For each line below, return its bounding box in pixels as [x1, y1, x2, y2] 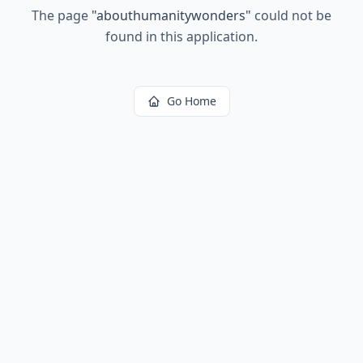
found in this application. [105, 28, 258, 45]
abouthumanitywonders [96, 6, 246, 24]
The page [32, 6, 92, 24]
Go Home [166, 93, 216, 109]
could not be [251, 6, 331, 24]
